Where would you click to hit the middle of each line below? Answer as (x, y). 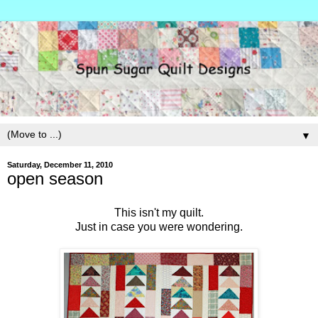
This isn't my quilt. (159, 213)
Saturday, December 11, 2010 (60, 165)
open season (55, 179)
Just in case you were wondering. (159, 227)
